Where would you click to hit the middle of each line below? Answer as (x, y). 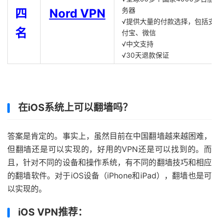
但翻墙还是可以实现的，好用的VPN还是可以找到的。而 (109, 149)
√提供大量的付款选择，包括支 (168, 21)
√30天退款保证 (145, 55)
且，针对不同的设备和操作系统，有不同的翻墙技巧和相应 (109, 162)
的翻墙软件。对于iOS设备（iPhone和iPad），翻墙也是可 (109, 175)
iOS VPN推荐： (53, 212)
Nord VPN (77, 13)
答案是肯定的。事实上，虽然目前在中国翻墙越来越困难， (109, 136)
